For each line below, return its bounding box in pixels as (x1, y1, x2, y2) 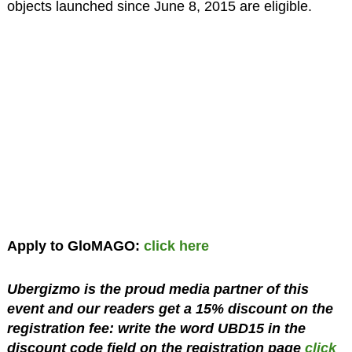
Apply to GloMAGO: (6, 238, 144, 254)
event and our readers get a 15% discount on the (6, 301, 333, 317)
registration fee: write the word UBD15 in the (6, 321, 306, 336)
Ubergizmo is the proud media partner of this (6, 281, 309, 297)
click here (143, 238, 209, 254)
